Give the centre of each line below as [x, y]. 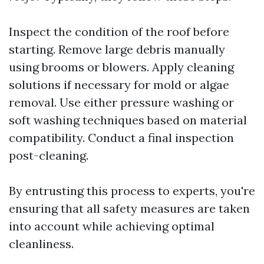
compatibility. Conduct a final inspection [121, 138]
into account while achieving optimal [112, 226]
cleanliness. [41, 244]
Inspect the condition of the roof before [119, 32]
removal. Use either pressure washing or [121, 102]
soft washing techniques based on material [128, 120]
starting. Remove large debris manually [117, 49]
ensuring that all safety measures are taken [129, 208]
